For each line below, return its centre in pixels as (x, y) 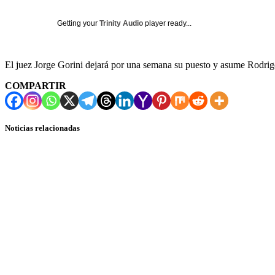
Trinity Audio (121, 23)
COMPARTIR (36, 85)
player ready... (167, 23)
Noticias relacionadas (42, 128)
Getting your (78, 23)
